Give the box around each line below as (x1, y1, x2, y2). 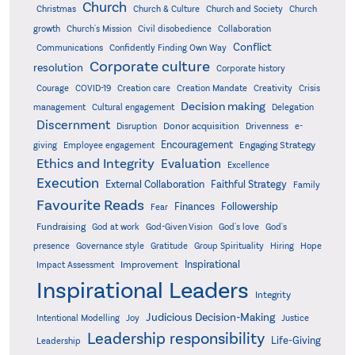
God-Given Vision (145, 221, 212, 233)
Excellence (227, 160, 269, 171)
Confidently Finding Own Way (109, 43, 227, 54)
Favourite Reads (36, 196, 144, 215)
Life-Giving (270, 334, 321, 347)
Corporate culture (89, 58, 210, 76)
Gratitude (150, 241, 188, 252)
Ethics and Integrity (36, 155, 155, 173)
